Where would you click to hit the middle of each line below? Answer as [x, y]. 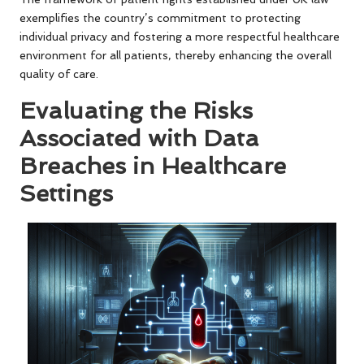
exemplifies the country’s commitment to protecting [160, 17]
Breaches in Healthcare [153, 165]
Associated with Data [139, 138]
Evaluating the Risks [136, 110]
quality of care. [59, 74]
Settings [66, 193]
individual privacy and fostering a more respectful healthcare [180, 36]
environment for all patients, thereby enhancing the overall [175, 55]
